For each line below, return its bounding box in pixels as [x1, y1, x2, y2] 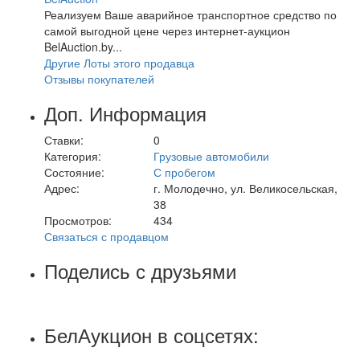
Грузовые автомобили [153, 147, 269, 164]
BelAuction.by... [44, 38, 122, 55]
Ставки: [44, 131, 84, 148]
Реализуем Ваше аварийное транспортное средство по [44, 6, 337, 22]
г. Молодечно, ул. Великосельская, [153, 179, 337, 196]
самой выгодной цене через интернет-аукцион [44, 22, 290, 39]
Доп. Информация [44, 98, 207, 127]
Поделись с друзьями [44, 256, 236, 284]
